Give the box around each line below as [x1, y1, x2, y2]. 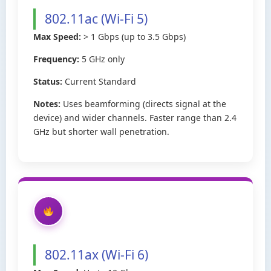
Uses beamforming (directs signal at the [60, 98, 226, 109]
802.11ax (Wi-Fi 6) [45, 246, 148, 263]
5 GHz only [79, 53, 125, 65]
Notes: [33, 98, 60, 109]
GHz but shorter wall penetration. [33, 126, 169, 137]
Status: [33, 76, 62, 87]
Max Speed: [33, 31, 81, 42]
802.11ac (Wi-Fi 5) [45, 10, 148, 27]
